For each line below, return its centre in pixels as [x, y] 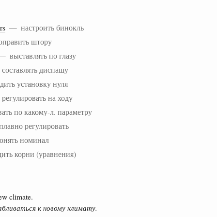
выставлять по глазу [43, 55]
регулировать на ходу [37, 97]
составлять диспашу [35, 69]
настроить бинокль [52, 27]
